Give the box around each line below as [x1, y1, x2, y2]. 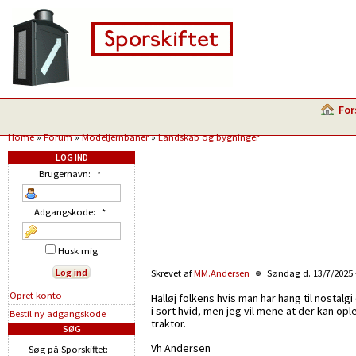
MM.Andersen [194, 267, 250, 279]
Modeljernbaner [82, 131, 149, 143]
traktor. [151, 316, 186, 331]
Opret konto [10, 289, 62, 301]
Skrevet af [151, 267, 194, 279]
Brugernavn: [38, 168, 93, 180]
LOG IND [55, 152, 88, 163]
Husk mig [56, 245, 98, 257]
